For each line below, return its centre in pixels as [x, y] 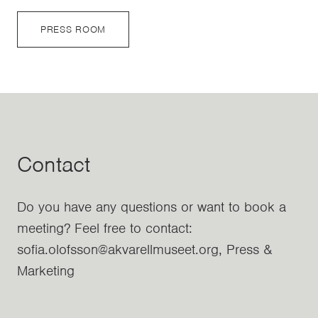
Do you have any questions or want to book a [152, 207]
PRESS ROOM [73, 29]
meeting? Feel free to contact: [105, 228]
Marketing [46, 270]
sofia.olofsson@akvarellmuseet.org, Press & [144, 249]
